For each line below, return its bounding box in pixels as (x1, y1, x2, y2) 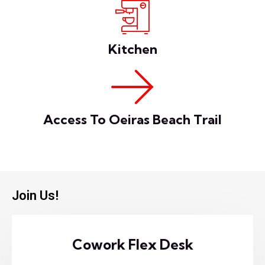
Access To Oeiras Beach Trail (43, 111, 222, 128)
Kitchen (108, 41, 157, 58)
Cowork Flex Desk (72, 235, 193, 253)
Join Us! (12, 188, 59, 203)
